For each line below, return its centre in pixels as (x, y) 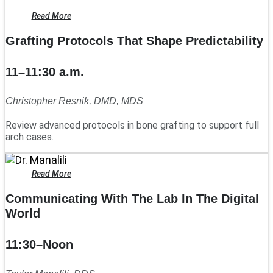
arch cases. (30, 137)
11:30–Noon (39, 245)
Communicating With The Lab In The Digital (132, 199)
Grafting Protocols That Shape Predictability (134, 41)
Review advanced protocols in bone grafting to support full (132, 126)
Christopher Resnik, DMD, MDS (74, 101)
